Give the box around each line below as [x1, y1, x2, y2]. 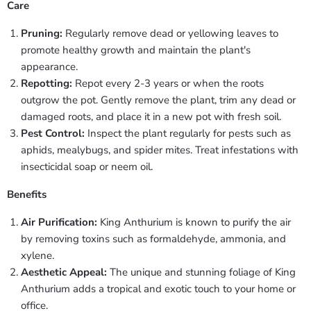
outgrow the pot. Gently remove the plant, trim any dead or [21, 92, 296, 107]
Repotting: [21, 76, 72, 90]
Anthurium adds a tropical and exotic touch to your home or [21, 281, 296, 296]
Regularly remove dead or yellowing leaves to [62, 26, 278, 40]
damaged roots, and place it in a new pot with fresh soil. [21, 109, 281, 124]
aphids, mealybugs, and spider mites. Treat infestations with [21, 142, 299, 157]
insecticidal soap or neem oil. [21, 159, 153, 174]
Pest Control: [21, 126, 85, 140]
